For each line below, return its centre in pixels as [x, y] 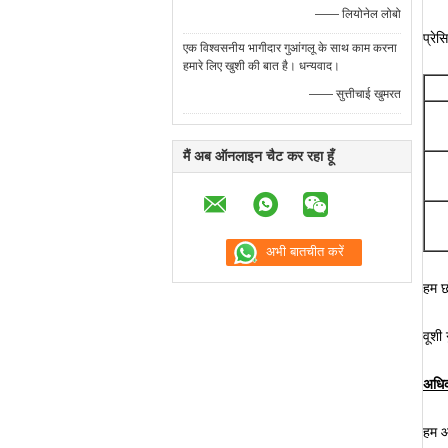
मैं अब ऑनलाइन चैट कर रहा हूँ [258, 156]
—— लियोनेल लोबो [358, 14]
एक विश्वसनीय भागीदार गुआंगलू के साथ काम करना [290, 48]
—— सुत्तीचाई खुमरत [355, 94]
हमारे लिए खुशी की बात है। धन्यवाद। [261, 66]
